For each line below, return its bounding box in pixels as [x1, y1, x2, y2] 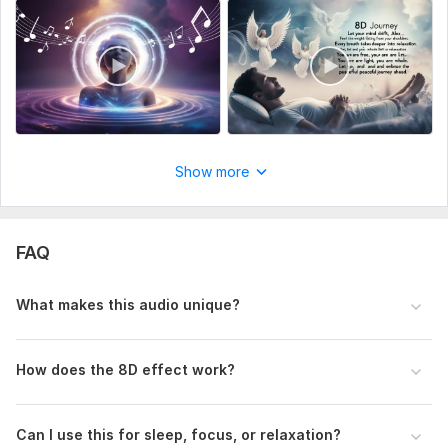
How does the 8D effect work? [16, 361, 235, 379]
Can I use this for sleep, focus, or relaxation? [16, 426, 341, 444]
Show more [175, 163, 249, 181]
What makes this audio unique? [16, 296, 240, 314]
